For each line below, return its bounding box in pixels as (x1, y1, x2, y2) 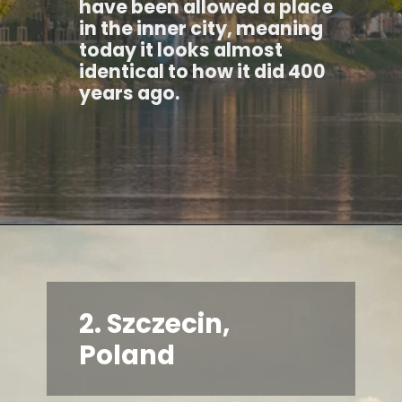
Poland (79, 336, 181, 373)
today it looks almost (79, 36, 284, 63)
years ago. (79, 79, 180, 106)
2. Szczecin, (79, 304, 231, 342)
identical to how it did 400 (79, 57, 327, 84)
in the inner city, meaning (79, 14, 324, 41)
